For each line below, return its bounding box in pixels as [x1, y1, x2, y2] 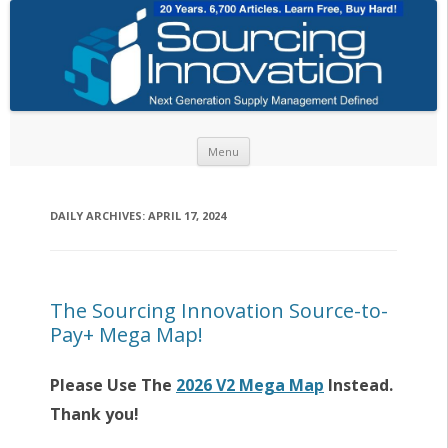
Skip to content [250, 134, 348, 154]
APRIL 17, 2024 [147, 208, 226, 224]
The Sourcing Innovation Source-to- [49, 297, 388, 325]
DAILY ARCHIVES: [49, 208, 148, 224]
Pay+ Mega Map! [49, 321, 203, 349]
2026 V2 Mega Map [175, 374, 324, 397]
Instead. [323, 374, 393, 397]
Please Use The [49, 374, 176, 397]
